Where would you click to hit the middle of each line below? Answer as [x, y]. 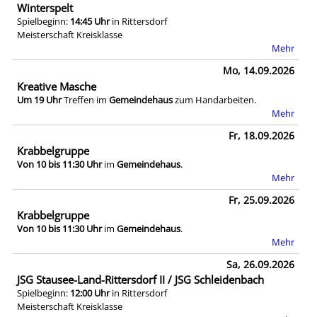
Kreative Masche [57, 86]
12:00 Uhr [90, 293]
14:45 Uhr [90, 22]
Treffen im [85, 99]
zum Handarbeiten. [214, 99]
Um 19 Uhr [39, 99]
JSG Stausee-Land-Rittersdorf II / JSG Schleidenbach [140, 280]
